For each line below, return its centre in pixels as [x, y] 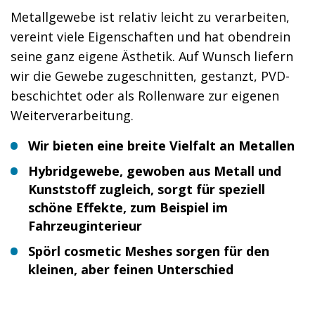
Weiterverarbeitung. [72, 115]
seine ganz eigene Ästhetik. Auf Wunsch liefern [152, 56]
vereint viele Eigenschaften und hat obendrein [150, 36]
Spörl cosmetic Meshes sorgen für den [149, 251]
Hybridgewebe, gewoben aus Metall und [155, 171]
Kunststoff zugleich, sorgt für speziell [147, 189]
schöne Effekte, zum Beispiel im [128, 207]
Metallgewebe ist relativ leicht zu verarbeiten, [150, 17]
